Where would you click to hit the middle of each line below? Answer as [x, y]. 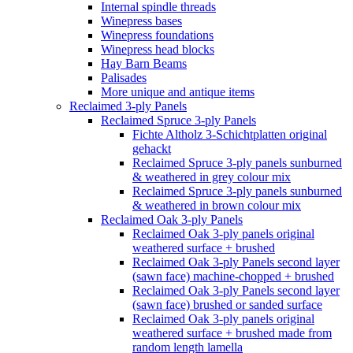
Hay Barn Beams [144, 63]
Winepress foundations [157, 35]
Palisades [124, 78]
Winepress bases [141, 21]
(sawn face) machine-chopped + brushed [233, 276]
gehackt [152, 149]
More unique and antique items [178, 92]
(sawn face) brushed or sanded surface [227, 305]
